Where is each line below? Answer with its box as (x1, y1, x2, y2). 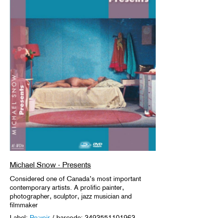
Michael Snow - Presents (10, 160, 91, 169)
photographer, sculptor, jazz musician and (10, 192, 132, 200)
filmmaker (10, 200, 38, 209)
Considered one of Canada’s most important (10, 174, 141, 182)
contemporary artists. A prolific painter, (10, 183, 124, 191)
